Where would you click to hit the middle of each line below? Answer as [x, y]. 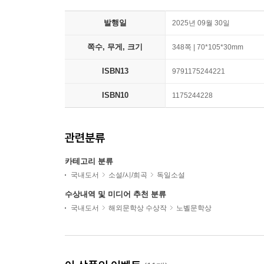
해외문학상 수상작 [138, 208]
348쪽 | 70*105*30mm [208, 47]
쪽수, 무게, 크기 [115, 47]
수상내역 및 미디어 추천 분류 [115, 194]
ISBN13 [115, 71]
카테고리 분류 [89, 161]
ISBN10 [115, 95]
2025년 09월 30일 [201, 23]
